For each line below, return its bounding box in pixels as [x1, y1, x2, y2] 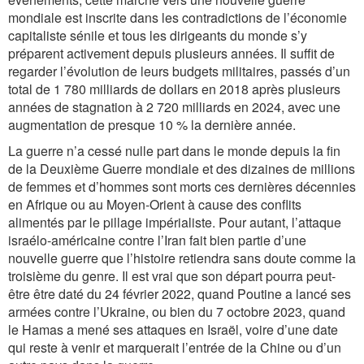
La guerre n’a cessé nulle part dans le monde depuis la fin [8, 141, 340, 160]
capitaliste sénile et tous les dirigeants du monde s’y [8, 26, 307, 45]
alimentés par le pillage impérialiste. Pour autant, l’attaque [8, 213, 341, 232]
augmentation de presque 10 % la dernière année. [8, 115, 296, 134]
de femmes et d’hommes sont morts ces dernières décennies [8, 177, 356, 196]
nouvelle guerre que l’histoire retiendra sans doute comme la [8, 249, 356, 267]
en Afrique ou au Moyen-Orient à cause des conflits [8, 195, 301, 214]
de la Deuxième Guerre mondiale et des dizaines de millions [8, 159, 355, 178]
